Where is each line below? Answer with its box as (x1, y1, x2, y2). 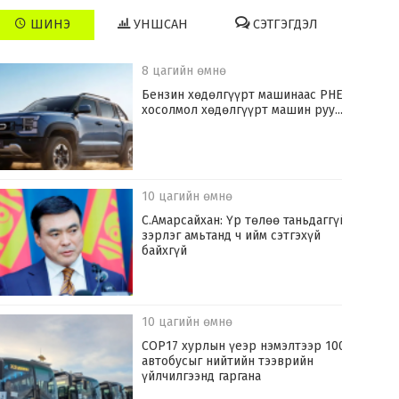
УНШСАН (130, 17, 189, 33)
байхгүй (142, 243, 188, 259)
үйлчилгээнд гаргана (142, 369, 262, 385)
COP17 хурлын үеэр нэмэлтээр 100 (142, 338, 346, 354)
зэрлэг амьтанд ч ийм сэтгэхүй (142, 228, 322, 244)
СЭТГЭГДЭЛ (249, 17, 319, 33)
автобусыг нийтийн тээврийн (142, 354, 314, 370)
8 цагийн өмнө (142, 63, 227, 79)
